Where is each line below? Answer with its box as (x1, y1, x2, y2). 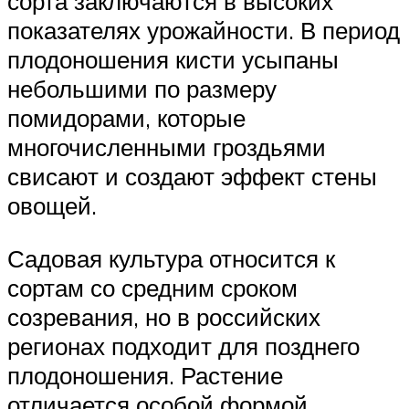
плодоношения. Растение (7, 360, 283, 390)
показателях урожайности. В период (7, 16, 400, 46)
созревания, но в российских (7, 301, 320, 331)
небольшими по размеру (7, 74, 277, 104)
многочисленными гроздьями (7, 132, 326, 163)
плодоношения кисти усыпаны (7, 45, 339, 75)
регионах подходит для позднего (7, 330, 360, 361)
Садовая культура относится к (7, 243, 335, 273)
